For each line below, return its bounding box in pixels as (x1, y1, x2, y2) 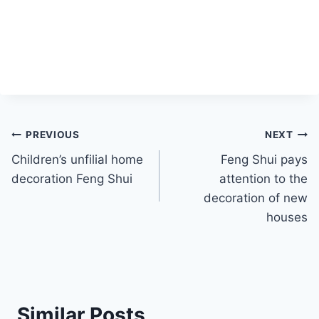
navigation (11, 157, 113, 182)
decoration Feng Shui (11, 171, 132, 186)
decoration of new (204, 190, 308, 205)
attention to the (219, 171, 308, 186)
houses (266, 209, 308, 224)
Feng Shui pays (221, 152, 308, 167)
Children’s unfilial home (11, 152, 143, 167)
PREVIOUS (26, 129, 80, 141)
